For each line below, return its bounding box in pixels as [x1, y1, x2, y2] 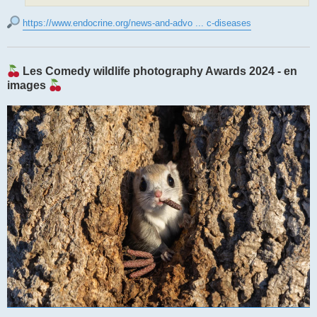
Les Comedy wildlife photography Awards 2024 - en [20, 64, 297, 77]
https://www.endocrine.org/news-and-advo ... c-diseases [23, 17, 251, 28]
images [7, 79, 49, 91]
